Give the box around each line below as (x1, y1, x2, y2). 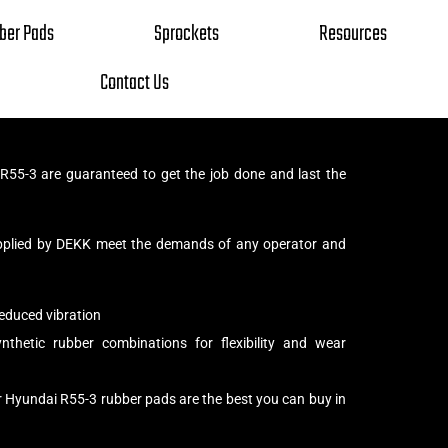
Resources (318, 17, 387, 51)
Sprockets (153, 17, 219, 51)
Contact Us (99, 66, 169, 100)
